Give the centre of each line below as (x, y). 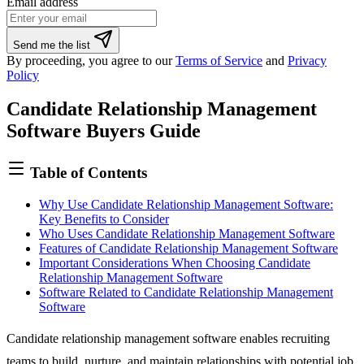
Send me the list (53, 45)
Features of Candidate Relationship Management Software (188, 249)
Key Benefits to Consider (104, 219)
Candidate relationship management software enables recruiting (168, 339)
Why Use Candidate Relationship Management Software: (186, 205)
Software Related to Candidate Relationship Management (186, 292)
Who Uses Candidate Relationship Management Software (187, 234)
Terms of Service (219, 60)
